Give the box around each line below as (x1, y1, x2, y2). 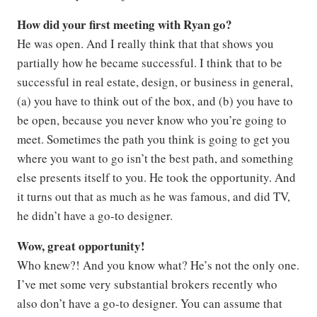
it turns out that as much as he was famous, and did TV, (17, 188, 290, 205)
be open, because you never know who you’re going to (17, 112, 287, 129)
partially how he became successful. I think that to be (17, 54, 282, 71)
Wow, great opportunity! (17, 237, 145, 255)
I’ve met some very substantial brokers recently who (17, 276, 277, 293)
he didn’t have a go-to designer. (17, 207, 173, 224)
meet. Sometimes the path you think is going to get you (17, 131, 290, 148)
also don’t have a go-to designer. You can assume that (17, 295, 282, 312)
